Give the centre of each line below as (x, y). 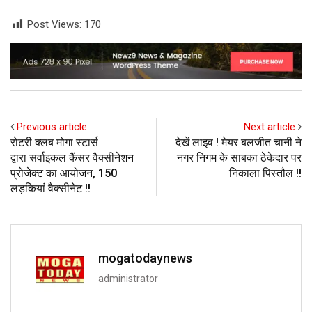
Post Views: (54, 25)
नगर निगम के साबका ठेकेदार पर (239, 157)
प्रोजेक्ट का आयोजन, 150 (64, 173)
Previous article (52, 126)
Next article (270, 126)
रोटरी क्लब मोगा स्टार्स (54, 142)
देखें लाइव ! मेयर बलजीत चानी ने (239, 142)
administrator (128, 278)
